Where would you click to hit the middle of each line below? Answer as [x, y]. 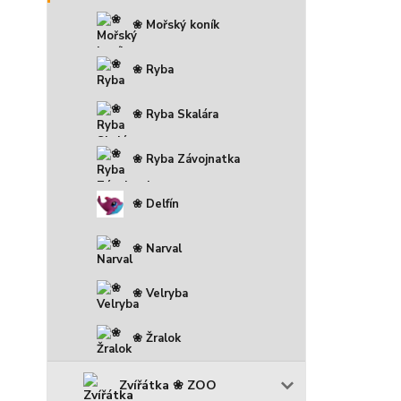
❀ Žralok [157, 338]
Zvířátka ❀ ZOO [168, 385]
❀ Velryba [160, 293]
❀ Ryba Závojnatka [186, 159]
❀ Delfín [156, 204]
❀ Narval [157, 248]
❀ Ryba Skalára [175, 114]
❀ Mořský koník [176, 25]
